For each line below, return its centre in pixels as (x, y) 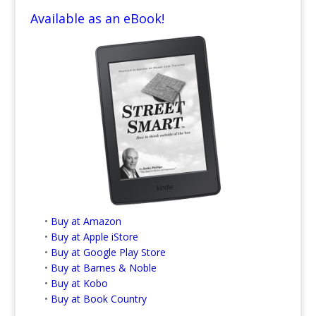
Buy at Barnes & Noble (103, 267)
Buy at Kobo (79, 283)
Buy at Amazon (86, 221)
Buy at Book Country (98, 298)
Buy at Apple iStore (94, 236)
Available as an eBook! (97, 18)
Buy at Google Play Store (108, 252)
